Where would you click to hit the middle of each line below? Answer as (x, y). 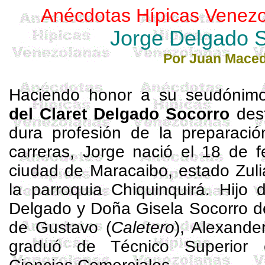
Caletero (143, 227)
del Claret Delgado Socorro (119, 114)
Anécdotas (85, 15)
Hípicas (167, 15)
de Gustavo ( (60, 227)
